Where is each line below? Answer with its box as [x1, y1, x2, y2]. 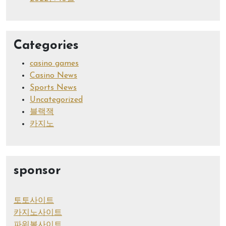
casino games [30, 59, 79, 68]
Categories [14, 39, 79, 52]
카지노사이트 [14, 208, 62, 217]
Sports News [30, 83, 77, 92]
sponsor [14, 164, 61, 177]
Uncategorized [30, 95, 83, 104]
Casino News [30, 71, 77, 80]
